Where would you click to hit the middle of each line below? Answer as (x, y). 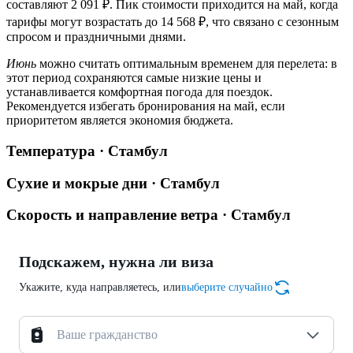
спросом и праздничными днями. (96, 37)
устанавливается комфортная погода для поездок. (139, 92)
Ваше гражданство (107, 334)
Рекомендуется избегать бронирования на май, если (146, 106)
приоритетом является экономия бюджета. (120, 121)
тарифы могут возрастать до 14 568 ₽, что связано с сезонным (173, 22)
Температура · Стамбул (87, 150)
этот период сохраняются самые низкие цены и (134, 78)
